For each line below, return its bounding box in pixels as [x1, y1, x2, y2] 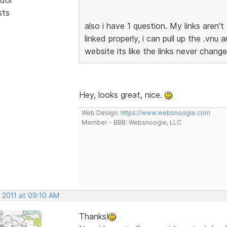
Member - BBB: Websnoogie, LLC [81, 118, 181, 126]
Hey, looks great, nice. [79, 89, 165, 100]
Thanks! [79, 211, 108, 221]
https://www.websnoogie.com [120, 108, 210, 117]
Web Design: [81, 108, 121, 117]
